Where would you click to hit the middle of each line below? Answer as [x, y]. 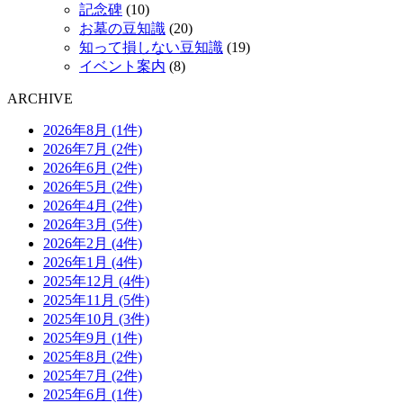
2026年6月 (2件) [93, 167]
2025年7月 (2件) [93, 375]
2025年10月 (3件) [96, 318]
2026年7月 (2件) [93, 148]
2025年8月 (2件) [93, 356]
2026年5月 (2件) [93, 186]
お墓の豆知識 [122, 28]
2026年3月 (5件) [93, 224]
